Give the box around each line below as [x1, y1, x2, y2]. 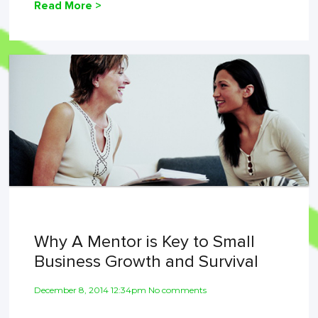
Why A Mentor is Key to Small [34, 231, 256, 253]
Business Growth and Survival [34, 251, 259, 273]
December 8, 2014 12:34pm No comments [34, 285, 207, 296]
